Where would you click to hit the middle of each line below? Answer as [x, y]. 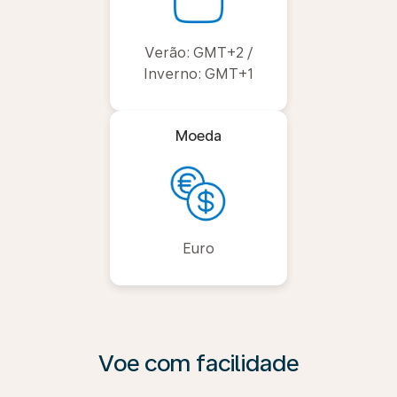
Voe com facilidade [198, 363]
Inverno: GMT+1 [198, 74]
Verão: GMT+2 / [198, 53]
